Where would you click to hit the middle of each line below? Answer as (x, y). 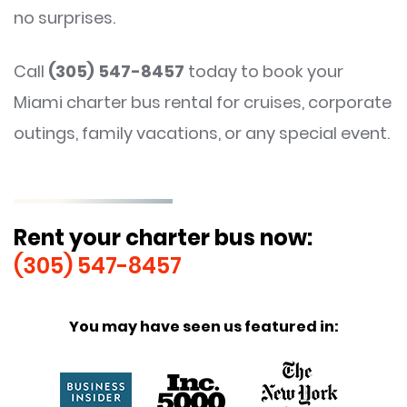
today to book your (264, 72)
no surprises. (65, 18)
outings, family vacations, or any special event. (202, 134)
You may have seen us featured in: (203, 327)
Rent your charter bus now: (163, 238)
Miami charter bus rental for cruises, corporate (203, 103)
